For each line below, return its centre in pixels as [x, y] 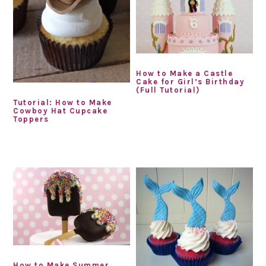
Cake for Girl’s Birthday [191, 82]
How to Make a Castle [185, 74]
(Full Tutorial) [168, 90]
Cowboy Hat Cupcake [61, 111]
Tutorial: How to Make [63, 103]
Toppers [31, 119]
